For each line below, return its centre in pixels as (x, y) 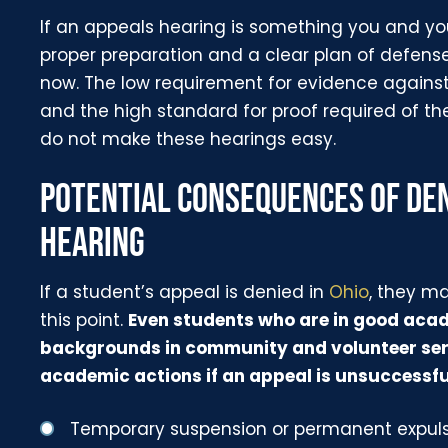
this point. (84, 319)
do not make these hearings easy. (188, 138)
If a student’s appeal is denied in (185, 291)
